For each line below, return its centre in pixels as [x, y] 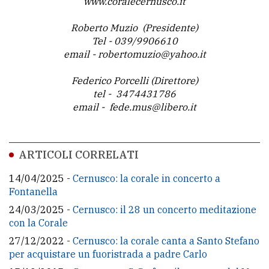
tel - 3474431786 [134, 94]
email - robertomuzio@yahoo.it [134, 54]
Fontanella [33, 192]
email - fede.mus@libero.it [134, 107]
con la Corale [38, 223]
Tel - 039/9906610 [134, 41]
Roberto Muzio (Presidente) [134, 28]
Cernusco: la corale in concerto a [147, 179]
